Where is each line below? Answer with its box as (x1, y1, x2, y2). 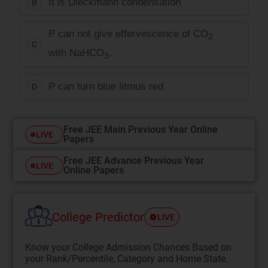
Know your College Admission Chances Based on (25, 241, 232, 253)
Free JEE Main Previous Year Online (63, 123, 218, 135)
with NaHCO (48, 47, 105, 59)
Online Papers (63, 164, 124, 176)
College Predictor (52, 210, 145, 225)
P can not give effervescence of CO (48, 28, 209, 39)
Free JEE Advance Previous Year (63, 154, 205, 166)
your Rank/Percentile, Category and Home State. (25, 252, 229, 264)
